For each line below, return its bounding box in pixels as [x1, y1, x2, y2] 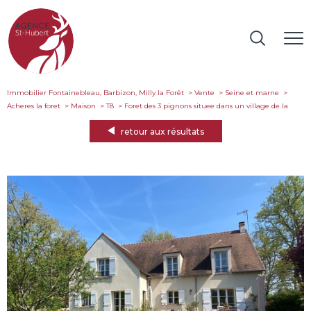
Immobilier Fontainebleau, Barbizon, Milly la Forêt [7, 88, 184, 97]
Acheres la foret [7, 101, 60, 110]
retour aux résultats [120, 126, 204, 137]
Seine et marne [224, 88, 279, 97]
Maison [70, 101, 96, 110]
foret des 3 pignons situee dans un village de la [128, 101, 288, 110]
